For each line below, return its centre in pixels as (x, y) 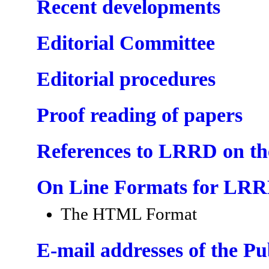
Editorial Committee (126, 43)
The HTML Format (129, 214)
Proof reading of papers (140, 115)
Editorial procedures (126, 79)
